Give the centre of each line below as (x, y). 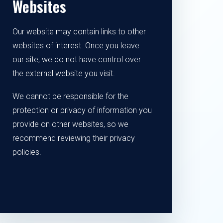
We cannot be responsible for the (70, 96)
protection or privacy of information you (82, 110)
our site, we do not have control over (76, 59)
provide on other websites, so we (70, 124)
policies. (27, 152)
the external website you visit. (63, 73)
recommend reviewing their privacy (73, 138)
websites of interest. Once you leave (76, 46)
